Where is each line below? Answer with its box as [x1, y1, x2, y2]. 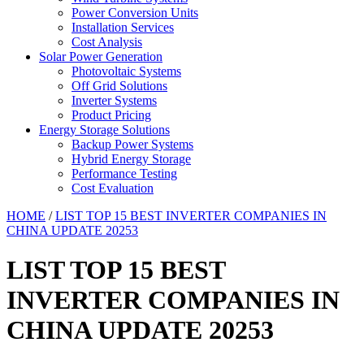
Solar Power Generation [39, 50, 162, 63]
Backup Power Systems [71, 137, 193, 151]
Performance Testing [71, 167, 177, 180]
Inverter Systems [71, 93, 157, 107]
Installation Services [71, 20, 174, 34]
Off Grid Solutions [71, 79, 167, 93]
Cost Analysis [71, 35, 142, 49]
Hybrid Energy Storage [71, 152, 191, 166]
